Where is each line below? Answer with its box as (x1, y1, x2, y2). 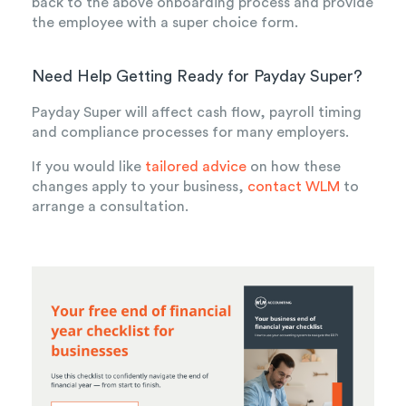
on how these (246, 159, 341, 175)
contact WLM (247, 179, 340, 195)
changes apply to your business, (32, 179, 247, 195)
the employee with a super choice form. (32, 15, 298, 31)
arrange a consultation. (32, 199, 192, 215)
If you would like (32, 159, 145, 175)
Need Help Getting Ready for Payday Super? (32, 68, 367, 85)
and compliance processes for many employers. (32, 125, 349, 140)
